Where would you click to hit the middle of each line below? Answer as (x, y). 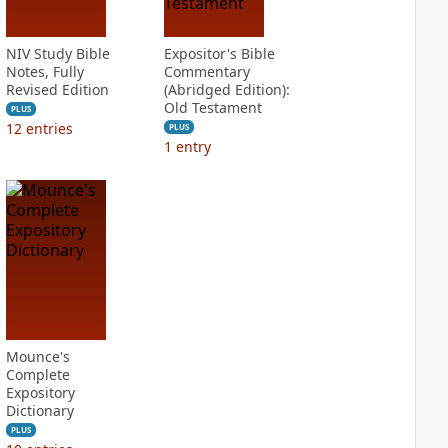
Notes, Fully (44, 71)
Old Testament (212, 107)
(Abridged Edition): (226, 89)
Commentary (206, 71)
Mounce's (37, 356)
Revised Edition (57, 89)
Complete (37, 374)
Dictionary (39, 410)
